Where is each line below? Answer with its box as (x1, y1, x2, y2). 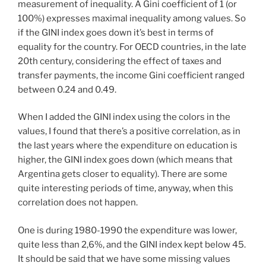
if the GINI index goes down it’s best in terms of (18, 27, 214, 38)
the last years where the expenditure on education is (18, 140, 237, 151)
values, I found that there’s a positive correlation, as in (18, 126, 240, 137)
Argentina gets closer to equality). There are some (18, 169, 227, 180)
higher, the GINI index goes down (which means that (18, 154, 233, 166)
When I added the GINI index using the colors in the (18, 112, 230, 123)
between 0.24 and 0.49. (18, 84, 116, 95)
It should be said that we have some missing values (18, 253, 230, 264)
